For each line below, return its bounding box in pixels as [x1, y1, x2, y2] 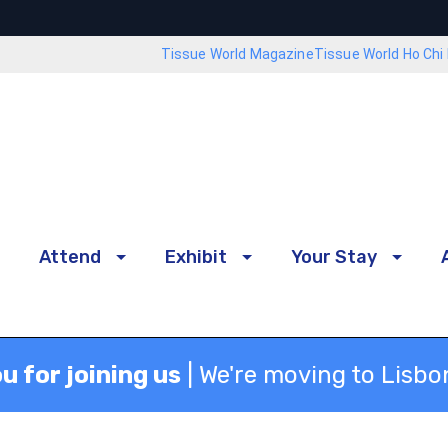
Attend [39, 245, 101, 268]
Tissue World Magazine [160, 46, 314, 62]
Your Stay [291, 245, 377, 268]
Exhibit [165, 245, 227, 268]
